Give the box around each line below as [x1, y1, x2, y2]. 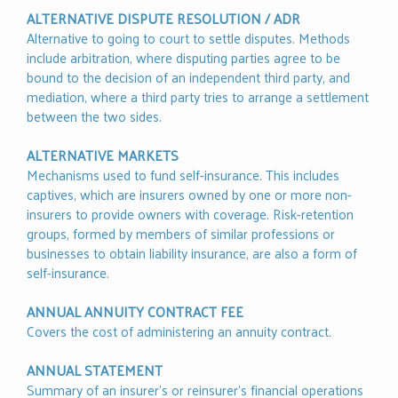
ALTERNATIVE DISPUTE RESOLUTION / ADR [27, 6, 300, 31]
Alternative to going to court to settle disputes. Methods [27, 26, 350, 51]
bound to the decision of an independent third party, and [27, 65, 350, 90]
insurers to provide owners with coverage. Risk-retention [27, 202, 354, 227]
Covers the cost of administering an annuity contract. [27, 319, 331, 344]
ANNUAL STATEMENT [27, 358, 163, 383]
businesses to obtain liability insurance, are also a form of [27, 241, 357, 266]
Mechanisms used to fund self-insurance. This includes [27, 163, 339, 187]
